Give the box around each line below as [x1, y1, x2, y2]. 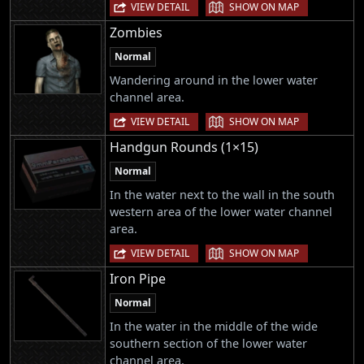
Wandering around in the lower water [110, 71, 318, 88]
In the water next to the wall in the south [110, 186, 335, 202]
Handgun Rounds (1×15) [110, 137, 258, 156]
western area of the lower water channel [110, 203, 332, 219]
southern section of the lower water [110, 336, 307, 352]
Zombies [110, 23, 162, 41]
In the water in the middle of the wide [110, 318, 318, 335]
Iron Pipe [110, 270, 166, 288]
